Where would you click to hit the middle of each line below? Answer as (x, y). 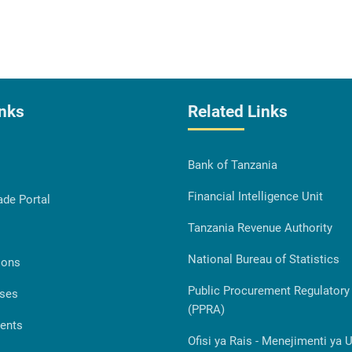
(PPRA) (206, 309)
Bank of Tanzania (233, 165)
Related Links (238, 111)
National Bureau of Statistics (264, 259)
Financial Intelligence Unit (255, 196)
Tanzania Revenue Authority (260, 227)
